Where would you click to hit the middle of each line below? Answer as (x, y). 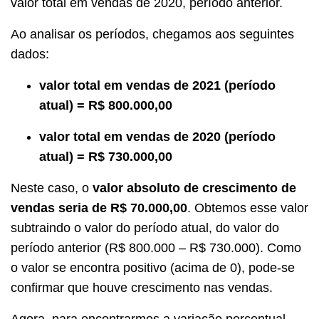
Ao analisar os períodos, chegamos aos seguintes (152, 35)
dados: (30, 54)
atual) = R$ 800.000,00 (108, 106)
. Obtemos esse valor (248, 208)
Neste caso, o (52, 188)
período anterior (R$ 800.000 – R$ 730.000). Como (156, 248)
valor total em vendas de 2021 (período (157, 86)
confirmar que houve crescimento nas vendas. (142, 288)
